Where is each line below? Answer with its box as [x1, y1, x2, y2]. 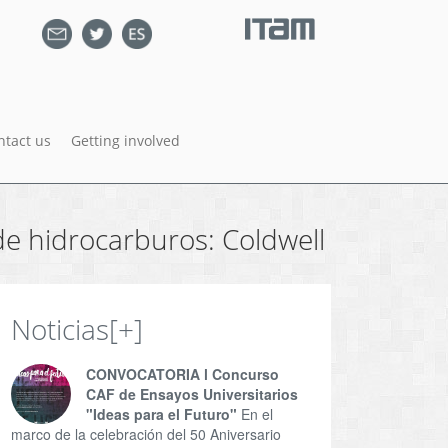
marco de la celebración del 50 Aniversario [11, 423, 281, 444]
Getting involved [71, 130, 180, 150]
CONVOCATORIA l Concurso [86, 363, 279, 384]
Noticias [11, 309, 109, 348]
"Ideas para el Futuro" [86, 403, 237, 424]
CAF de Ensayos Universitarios [86, 383, 298, 404]
